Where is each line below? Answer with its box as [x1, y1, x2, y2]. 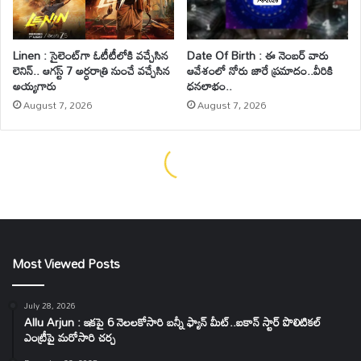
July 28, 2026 [24, 297, 76, 314]
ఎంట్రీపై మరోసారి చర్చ [24, 326, 116, 349]
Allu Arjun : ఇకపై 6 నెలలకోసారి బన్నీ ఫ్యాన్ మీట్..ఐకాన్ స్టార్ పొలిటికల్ [24, 311, 321, 334]
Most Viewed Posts [12, 251, 120, 276]
